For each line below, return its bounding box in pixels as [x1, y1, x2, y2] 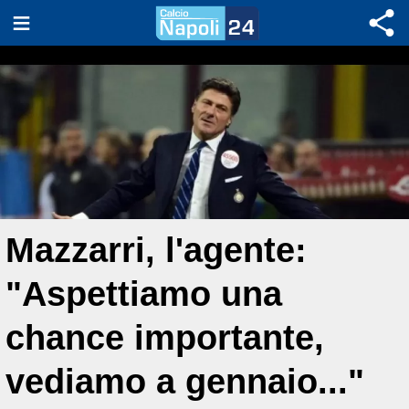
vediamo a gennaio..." [5, 362, 364, 401]
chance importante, [5, 318, 324, 357]
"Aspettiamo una [5, 274, 282, 313]
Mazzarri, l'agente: [5, 230, 307, 269]
